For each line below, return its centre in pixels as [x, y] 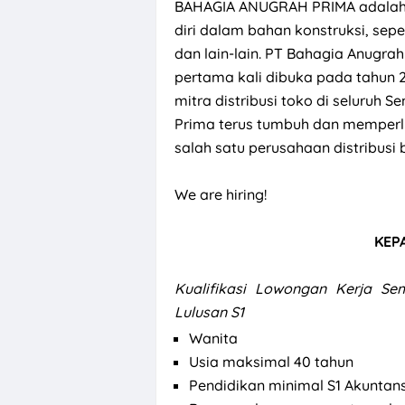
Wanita [213, 338]
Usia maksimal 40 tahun [271, 361]
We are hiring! [221, 194]
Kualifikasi [215, 288]
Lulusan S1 [209, 311]
